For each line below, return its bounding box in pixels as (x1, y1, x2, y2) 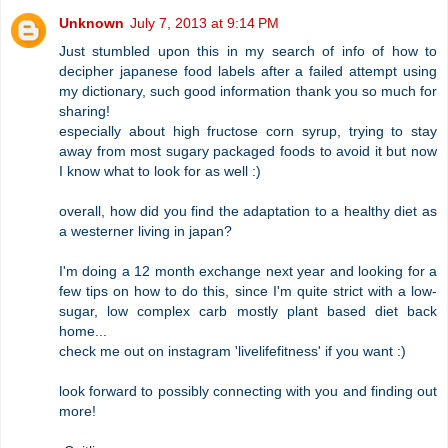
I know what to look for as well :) (59, 163, 261, 180)
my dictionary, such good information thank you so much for (59, 83, 437, 100)
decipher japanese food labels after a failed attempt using (59, 63, 437, 80)
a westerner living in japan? (59, 223, 232, 240)
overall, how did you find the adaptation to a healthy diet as (59, 203, 437, 220)
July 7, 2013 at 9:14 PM (130, 15, 279, 32)
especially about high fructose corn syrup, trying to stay (59, 123, 437, 140)
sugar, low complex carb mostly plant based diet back (59, 303, 437, 320)
